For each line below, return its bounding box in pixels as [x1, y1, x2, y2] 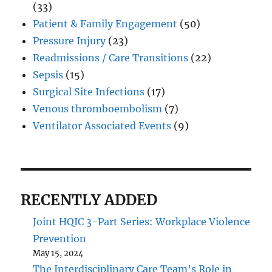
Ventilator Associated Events [33, 119, 172, 132]
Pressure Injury [33, 34, 106, 47]
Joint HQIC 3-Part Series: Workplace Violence [33, 215, 251, 228]
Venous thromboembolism [33, 102, 163, 115]
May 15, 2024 [33, 248, 84, 259]
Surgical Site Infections [33, 85, 145, 98]
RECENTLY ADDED [21, 190, 158, 209]
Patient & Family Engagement [33, 17, 178, 30]
